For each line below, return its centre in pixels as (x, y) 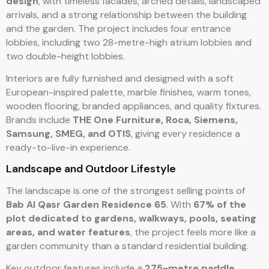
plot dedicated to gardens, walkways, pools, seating (131, 218)
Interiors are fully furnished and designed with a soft (120, 79)
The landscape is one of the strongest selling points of (125, 190)
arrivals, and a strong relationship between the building (126, 15)
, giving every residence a (186, 134)
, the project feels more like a (193, 232)
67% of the (220, 204)
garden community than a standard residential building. (127, 246)
